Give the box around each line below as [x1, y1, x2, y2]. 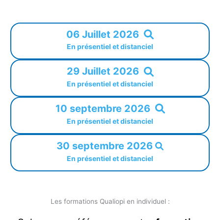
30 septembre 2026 [56, 139, 153, 152]
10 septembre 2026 [55, 102, 150, 114]
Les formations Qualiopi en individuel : [50, 197, 170, 205]
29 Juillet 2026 [66, 65, 139, 78]
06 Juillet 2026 [66, 28, 139, 40]
